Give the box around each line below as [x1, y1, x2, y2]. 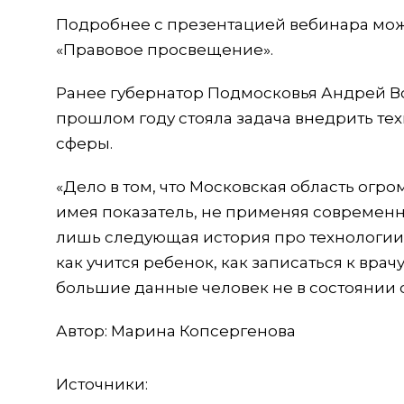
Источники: [56, 374, 148, 393]
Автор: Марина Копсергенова [56, 321, 296, 340]
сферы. [56, 133, 113, 152]
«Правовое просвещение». [56, 40, 273, 59]
